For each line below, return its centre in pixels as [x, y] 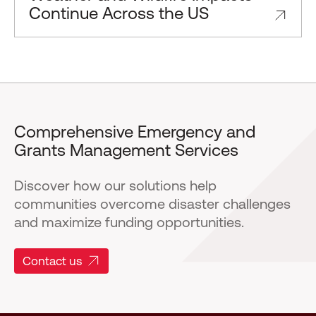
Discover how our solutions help [115, 185]
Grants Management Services [126, 150]
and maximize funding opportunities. [129, 222]
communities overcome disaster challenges [152, 203]
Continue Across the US [119, 13]
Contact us [52, 261]
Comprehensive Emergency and [135, 132]
